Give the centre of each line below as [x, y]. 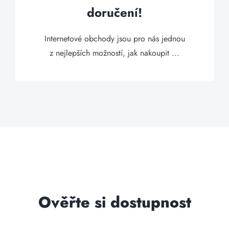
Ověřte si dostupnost [114, 202]
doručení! [114, 13]
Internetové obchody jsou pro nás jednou [114, 39]
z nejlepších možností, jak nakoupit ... [114, 53]
